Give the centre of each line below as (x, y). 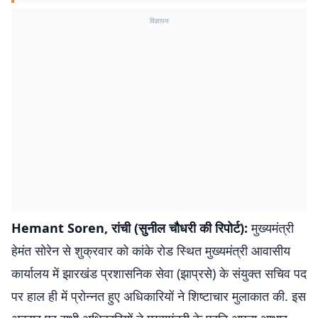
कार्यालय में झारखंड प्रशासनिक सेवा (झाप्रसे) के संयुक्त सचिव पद (159, 273)
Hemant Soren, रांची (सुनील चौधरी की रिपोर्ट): (130, 228)
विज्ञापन (159, 21)
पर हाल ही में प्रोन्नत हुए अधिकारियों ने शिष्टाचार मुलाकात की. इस (159, 296)
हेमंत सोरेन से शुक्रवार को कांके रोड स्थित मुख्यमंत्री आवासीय (151, 251)
